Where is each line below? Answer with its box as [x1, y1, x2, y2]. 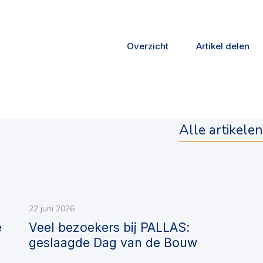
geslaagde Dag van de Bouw [29, 235, 197, 251]
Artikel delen [195, 41, 249, 52]
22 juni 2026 [29, 203, 75, 215]
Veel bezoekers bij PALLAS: [29, 220, 190, 235]
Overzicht [126, 41, 168, 52]
